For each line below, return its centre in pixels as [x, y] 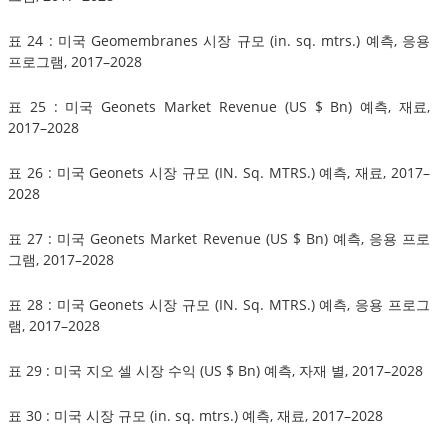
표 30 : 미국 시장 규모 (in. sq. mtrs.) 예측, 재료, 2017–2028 [195, 415]
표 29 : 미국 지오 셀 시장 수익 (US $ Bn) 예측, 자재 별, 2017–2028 [215, 370]
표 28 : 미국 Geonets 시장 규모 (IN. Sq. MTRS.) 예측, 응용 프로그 [219, 304]
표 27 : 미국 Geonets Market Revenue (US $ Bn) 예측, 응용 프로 [219, 238]
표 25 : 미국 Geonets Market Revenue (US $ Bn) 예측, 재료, [219, 106]
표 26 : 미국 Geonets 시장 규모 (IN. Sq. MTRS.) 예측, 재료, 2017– [219, 172]
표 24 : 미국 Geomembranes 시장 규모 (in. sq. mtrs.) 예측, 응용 [219, 40]
